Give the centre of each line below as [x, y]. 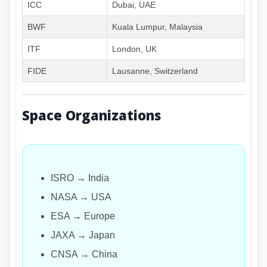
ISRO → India [80, 178]
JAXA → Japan [83, 235]
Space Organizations [91, 115]
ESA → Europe [83, 216]
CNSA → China [84, 254]
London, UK [134, 49]
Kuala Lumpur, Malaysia [157, 27]
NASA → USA [81, 197]
